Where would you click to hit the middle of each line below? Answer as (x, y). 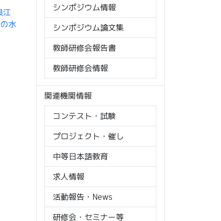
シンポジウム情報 (84, 7)
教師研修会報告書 (84, 48)
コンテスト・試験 (84, 116)
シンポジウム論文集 (88, 27)
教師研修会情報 (80, 68)
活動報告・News (83, 197)
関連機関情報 (68, 95)
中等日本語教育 (80, 156)
